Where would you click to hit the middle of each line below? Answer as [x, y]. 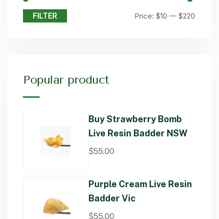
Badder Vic [112, 198]
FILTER [45, 16]
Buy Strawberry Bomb [135, 119]
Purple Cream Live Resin [140, 184]
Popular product [66, 80]
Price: [145, 16]
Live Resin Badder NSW [138, 133]
